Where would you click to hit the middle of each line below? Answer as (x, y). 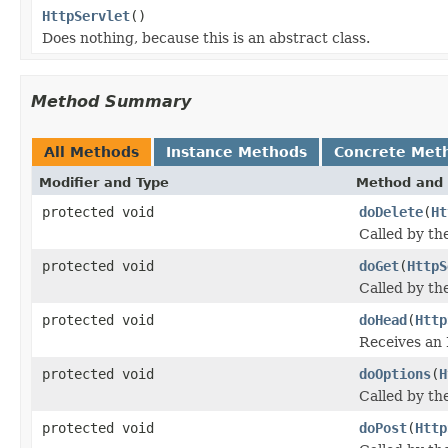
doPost (383, 427)
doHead (383, 319)
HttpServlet (86, 15)
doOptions (395, 373)
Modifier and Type (104, 182)
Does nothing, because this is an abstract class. (206, 37)
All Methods (91, 151)
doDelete (391, 211)
